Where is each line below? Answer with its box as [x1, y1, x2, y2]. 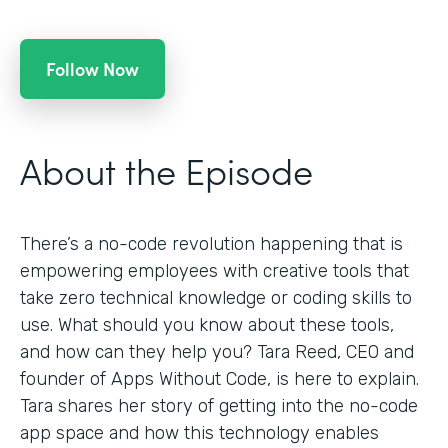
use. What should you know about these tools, [20, 314, 394, 337]
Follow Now [46, 56, 139, 82]
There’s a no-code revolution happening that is [20, 233, 403, 256]
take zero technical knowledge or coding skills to [20, 287, 412, 310]
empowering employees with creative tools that [20, 260, 409, 283]
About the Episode [20, 144, 313, 196]
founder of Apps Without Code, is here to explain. [20, 368, 419, 391]
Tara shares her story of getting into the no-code [20, 395, 418, 418]
